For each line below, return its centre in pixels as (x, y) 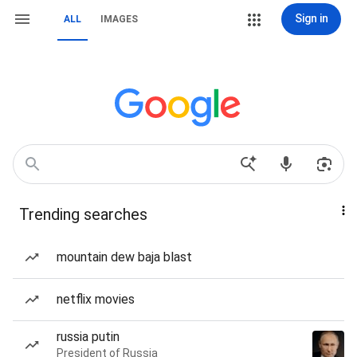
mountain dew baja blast (124, 257)
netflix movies (96, 299)
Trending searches (83, 214)
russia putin (88, 337)
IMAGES (119, 19)
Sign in (311, 18)
